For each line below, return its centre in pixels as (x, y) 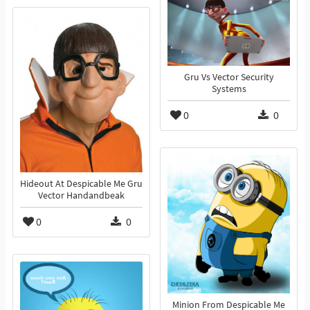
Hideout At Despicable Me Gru (81, 184)
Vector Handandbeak (81, 196)
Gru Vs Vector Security (229, 77)
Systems (229, 89)
